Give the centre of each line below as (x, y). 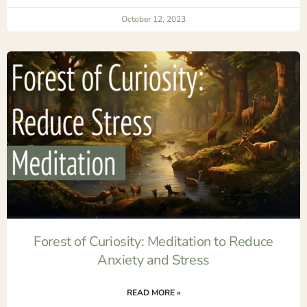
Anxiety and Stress (153, 260)
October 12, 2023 (153, 19)
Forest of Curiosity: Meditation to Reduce (153, 241)
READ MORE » (153, 292)
